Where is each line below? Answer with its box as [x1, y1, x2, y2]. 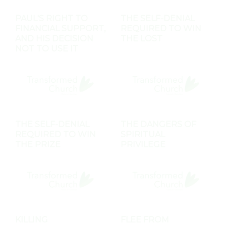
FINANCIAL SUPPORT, [15, 23, 105, 33]
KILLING [15, 215, 48, 225]
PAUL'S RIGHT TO [15, 13, 88, 23]
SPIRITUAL [121, 129, 165, 139]
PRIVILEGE [121, 139, 165, 149]
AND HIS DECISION [15, 33, 93, 43]
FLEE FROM [121, 215, 169, 225]
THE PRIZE [15, 139, 61, 149]
